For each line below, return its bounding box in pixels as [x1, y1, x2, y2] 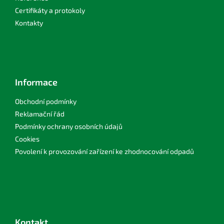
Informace [15, 76, 57, 88]
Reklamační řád [15, 109, 64, 118]
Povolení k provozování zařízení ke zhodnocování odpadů [15, 147, 194, 156]
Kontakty [15, 18, 43, 27]
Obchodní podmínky [15, 97, 76, 106]
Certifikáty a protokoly [15, 6, 85, 15]
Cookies [15, 134, 39, 143]
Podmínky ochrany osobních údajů [15, 122, 122, 131]
